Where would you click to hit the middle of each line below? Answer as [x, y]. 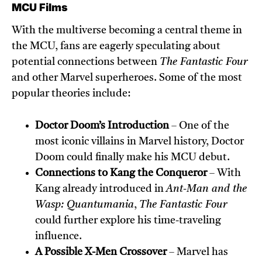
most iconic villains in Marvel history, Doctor [139, 142]
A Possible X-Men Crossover [101, 252]
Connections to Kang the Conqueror [121, 173]
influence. [58, 237]
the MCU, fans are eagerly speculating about [116, 46]
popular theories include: [71, 94]
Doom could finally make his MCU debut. [132, 158]
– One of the [199, 126]
